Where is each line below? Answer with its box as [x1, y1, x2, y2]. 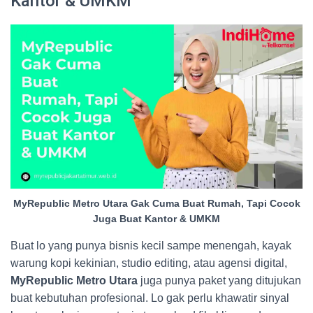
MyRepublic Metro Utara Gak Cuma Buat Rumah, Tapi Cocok [13, 198, 300, 209]
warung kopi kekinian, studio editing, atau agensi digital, [10, 257, 287, 269]
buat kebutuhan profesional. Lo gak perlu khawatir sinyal [10, 292, 289, 304]
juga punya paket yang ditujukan [138, 275, 301, 286]
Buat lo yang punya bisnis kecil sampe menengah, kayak [10, 240, 291, 252]
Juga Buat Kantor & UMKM [93, 213, 220, 224]
